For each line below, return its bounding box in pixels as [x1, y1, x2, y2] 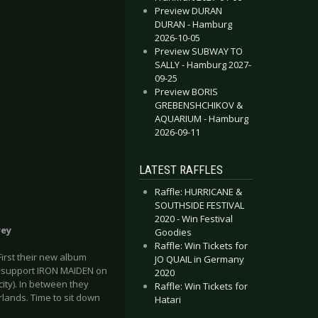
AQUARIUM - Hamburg [155, 112, 248, 125]
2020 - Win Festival [155, 212, 233, 225]
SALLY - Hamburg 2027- [155, 58, 251, 71]
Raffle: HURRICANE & [155, 185, 242, 198]
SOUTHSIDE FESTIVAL [155, 199, 244, 212]
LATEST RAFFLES [139, 163, 223, 177]
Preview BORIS [155, 85, 218, 98]
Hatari [155, 293, 181, 306]
